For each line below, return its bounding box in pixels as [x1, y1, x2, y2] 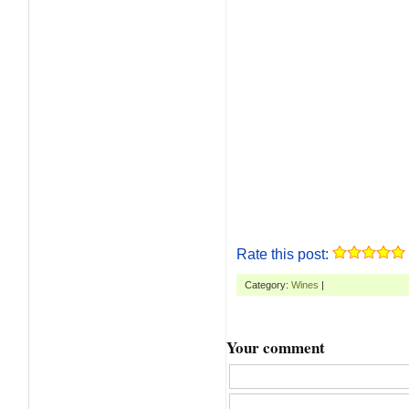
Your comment [226, 336, 325, 360]
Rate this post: [236, 246, 332, 263]
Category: [245, 279, 291, 291]
